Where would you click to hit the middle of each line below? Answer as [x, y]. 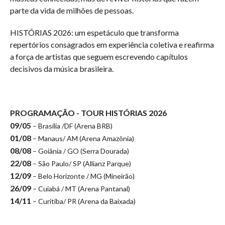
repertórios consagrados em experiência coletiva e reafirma [112, 44]
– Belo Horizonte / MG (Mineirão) [84, 176]
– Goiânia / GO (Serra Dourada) [81, 151]
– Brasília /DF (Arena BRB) [72, 126]
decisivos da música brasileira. [62, 69]
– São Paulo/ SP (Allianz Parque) [81, 163]
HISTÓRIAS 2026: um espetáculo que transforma [94, 32]
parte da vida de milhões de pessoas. [72, 10]
